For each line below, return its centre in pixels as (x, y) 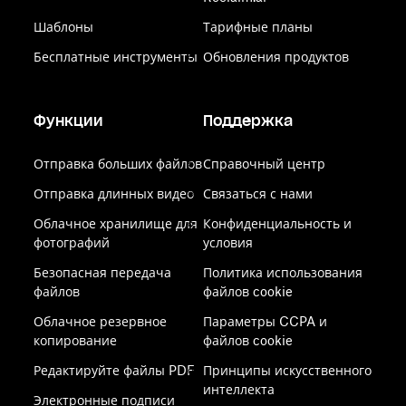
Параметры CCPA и (265, 321)
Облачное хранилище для (116, 223)
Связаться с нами (257, 193)
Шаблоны (64, 27)
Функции (69, 121)
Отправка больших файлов (118, 164)
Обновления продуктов (275, 57)
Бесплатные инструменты (116, 57)
